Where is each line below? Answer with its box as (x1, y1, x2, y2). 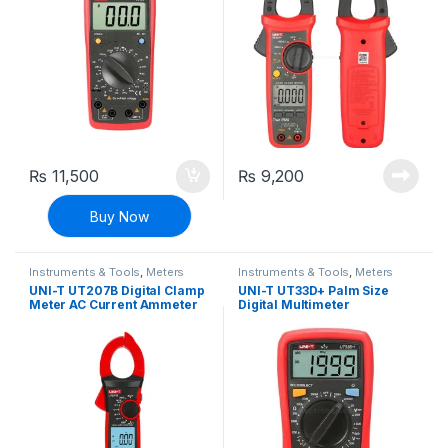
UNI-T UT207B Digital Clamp (29, 283, 205, 299)
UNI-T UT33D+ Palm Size (238, 283, 389, 299)
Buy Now (89, 207, 149, 225)
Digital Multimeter (238, 297, 350, 313)
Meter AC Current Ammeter (29, 297, 198, 313)
